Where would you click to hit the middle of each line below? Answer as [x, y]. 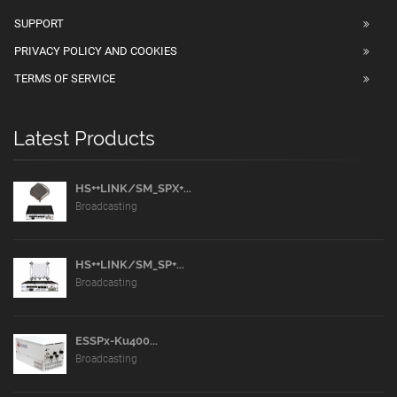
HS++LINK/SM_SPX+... [133, 189]
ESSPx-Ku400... [117, 341]
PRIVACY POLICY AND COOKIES [96, 51]
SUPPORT [39, 24]
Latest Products [84, 139]
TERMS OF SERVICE [65, 79]
